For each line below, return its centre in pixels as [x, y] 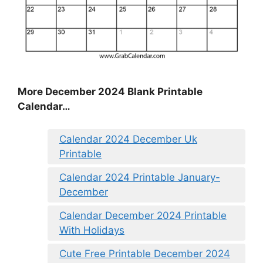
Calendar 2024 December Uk [128, 139]
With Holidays [92, 230]
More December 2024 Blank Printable [110, 92]
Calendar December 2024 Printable [143, 215]
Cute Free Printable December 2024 [145, 253]
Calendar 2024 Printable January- [140, 177]
